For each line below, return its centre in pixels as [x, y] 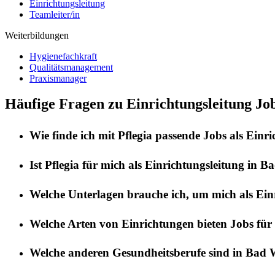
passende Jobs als [199, 136]
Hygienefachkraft [63, 56]
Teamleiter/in [55, 14]
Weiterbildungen [37, 35]
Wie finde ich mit [74, 136]
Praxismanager [58, 78]
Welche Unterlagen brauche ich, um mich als [143, 194]
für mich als [112, 165]
